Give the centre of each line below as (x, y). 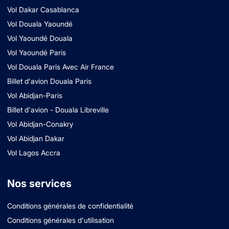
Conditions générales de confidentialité (70, 206)
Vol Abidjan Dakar (36, 139)
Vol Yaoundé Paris (37, 53)
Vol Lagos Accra (34, 153)
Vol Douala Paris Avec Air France (61, 67)
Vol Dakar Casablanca (43, 10)
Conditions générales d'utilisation (61, 220)
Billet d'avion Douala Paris (49, 81)
